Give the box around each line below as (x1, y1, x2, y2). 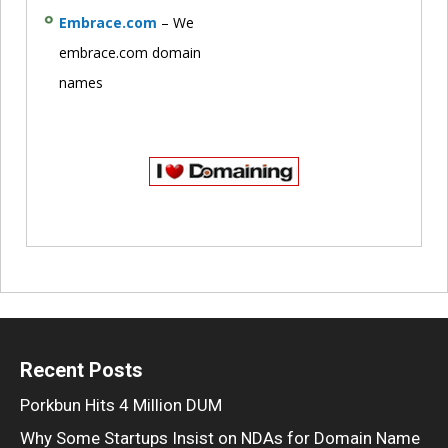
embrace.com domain (59, 42, 201, 62)
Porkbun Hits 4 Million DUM (20, 394, 222, 415)
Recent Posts (20, 357, 143, 382)
